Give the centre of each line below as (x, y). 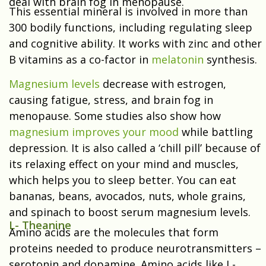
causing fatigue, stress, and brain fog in (111, 100)
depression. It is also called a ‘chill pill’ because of (135, 148)
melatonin (178, 60)
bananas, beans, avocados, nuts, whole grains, (127, 196)
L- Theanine (40, 225)
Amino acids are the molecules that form (114, 232)
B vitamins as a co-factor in (80, 60)
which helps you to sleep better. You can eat (123, 180)
